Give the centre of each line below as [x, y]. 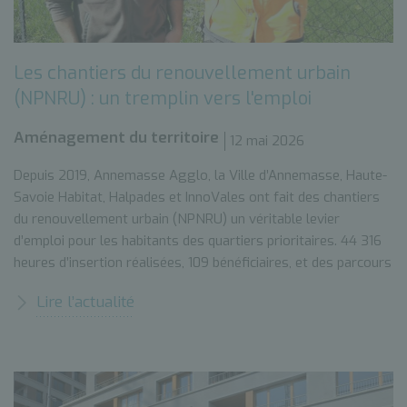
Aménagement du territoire [116, 138]
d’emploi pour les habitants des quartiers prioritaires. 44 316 [198, 240]
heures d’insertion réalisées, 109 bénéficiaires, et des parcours [203, 262]
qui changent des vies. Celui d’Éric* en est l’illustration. [179, 284]
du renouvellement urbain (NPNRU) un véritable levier [177, 218]
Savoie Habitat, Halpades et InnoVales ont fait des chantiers [197, 197]
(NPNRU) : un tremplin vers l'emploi [163, 98]
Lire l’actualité [85, 302]
